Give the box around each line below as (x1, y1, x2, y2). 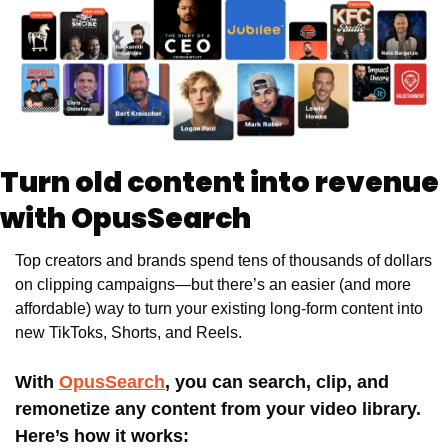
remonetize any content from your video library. (15, 399, 421, 420)
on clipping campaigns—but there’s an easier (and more (15, 276, 411, 294)
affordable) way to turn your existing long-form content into (15, 300, 423, 318)
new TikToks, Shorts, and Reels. (15, 324, 246, 342)
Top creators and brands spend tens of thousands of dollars (15, 252, 432, 270)
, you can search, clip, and (165, 372, 389, 393)
